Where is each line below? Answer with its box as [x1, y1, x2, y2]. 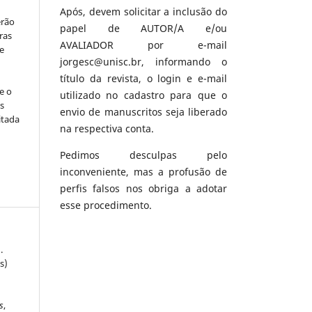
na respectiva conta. [60, 121, 154, 135]
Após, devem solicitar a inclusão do [60, 4, 227, 18]
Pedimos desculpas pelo [60, 148, 227, 162]
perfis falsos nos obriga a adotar [60, 181, 227, 195]
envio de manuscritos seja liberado [60, 104, 227, 118]
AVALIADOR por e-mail [60, 38, 227, 52]
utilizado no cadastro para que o [60, 88, 227, 102]
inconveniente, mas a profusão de [60, 164, 227, 178]
